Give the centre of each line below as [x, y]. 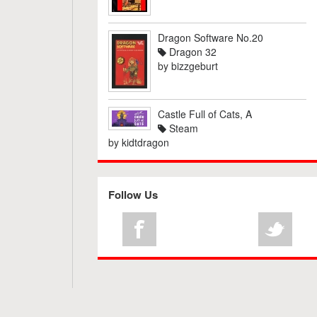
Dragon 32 [191, 52]
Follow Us [133, 195]
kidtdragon [145, 142]
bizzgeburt [194, 66]
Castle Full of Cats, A [204, 114]
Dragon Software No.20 [210, 38]
